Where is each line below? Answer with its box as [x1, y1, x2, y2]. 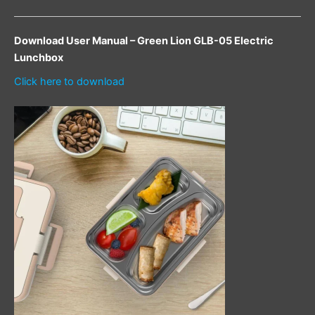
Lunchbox [14, 51, 63, 64]
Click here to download [14, 75, 124, 88]
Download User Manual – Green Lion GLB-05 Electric [14, 34, 274, 47]
